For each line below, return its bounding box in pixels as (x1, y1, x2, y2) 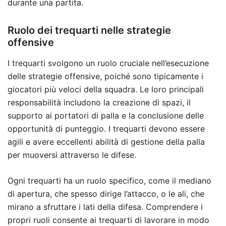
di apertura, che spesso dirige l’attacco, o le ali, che (8, 189, 204, 199)
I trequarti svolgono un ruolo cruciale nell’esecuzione (8, 58, 209, 69)
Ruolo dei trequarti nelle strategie (8, 24, 171, 37)
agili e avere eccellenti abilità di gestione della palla (8, 137, 205, 147)
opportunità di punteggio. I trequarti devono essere (8, 124, 205, 134)
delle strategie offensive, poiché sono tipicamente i (8, 71, 203, 82)
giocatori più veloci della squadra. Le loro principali (8, 84, 204, 95)
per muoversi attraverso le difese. (8, 150, 136, 160)
